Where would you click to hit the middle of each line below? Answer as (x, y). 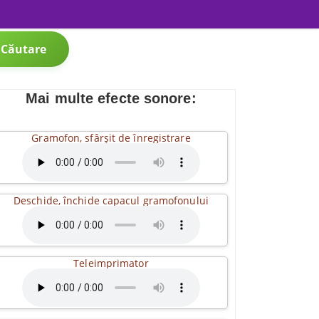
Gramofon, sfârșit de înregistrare (111, 138)
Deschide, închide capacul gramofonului (111, 200)
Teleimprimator (111, 263)
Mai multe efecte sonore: (111, 98)
